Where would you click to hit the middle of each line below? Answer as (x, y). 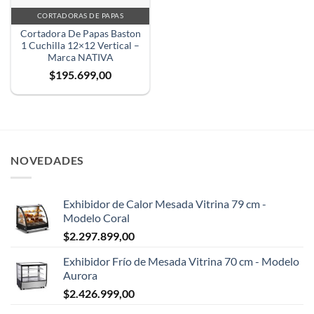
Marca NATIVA (80, 58)
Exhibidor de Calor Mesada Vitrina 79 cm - (165, 203)
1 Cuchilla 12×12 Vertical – (80, 46)
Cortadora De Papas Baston (80, 34)
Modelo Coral (96, 217)
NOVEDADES (48, 161)
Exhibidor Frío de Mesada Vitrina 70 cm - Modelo (181, 261)
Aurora (80, 275)
